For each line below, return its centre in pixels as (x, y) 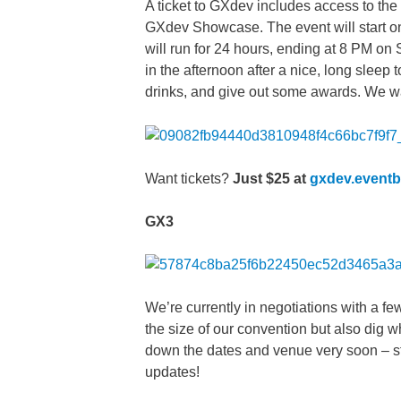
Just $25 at (269, 178)
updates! (172, 372)
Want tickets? (189, 178)
